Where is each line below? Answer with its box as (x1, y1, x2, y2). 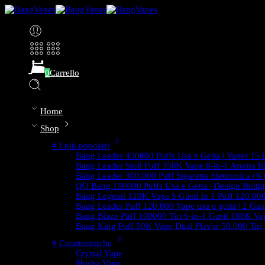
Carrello (50, 68, 79, 77)
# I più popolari (52, 141, 109, 150)
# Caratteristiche (52, 238, 112, 248)
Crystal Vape (76, 248, 122, 258)
